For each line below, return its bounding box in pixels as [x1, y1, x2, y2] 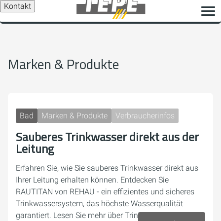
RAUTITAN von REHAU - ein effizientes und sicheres [16, 187, 194, 196]
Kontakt [4, 1, 31, 11]
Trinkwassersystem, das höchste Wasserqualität [16, 199, 183, 208]
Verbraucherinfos [115, 111, 175, 120]
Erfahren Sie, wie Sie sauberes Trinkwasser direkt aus [16, 163, 198, 173]
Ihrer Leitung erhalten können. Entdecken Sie [16, 175, 169, 184]
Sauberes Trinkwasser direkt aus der [16, 128, 199, 146]
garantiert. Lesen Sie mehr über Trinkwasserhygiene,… [16, 211, 200, 220]
